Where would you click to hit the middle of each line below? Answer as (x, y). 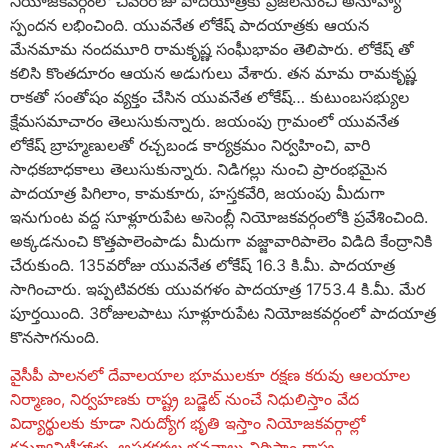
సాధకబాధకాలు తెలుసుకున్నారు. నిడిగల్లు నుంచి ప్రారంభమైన (198, 168)
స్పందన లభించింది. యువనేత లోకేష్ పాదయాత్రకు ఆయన (189, 24)
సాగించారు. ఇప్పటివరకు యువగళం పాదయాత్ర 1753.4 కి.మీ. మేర (217, 288)
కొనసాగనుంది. (57, 336)
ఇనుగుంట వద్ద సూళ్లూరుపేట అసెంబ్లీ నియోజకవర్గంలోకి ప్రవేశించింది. (219, 216)
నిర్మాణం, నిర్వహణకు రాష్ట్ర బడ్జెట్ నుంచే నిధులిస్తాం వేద (184, 398)
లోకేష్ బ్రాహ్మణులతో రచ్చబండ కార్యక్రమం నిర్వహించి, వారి (190, 144)
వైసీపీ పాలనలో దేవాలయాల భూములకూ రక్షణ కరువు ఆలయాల (210, 374)
